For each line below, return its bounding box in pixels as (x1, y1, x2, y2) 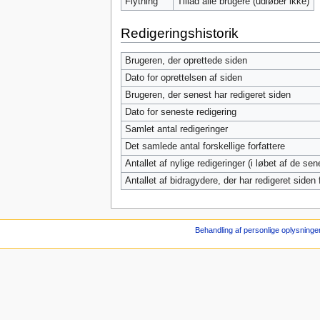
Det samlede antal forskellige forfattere (124, 141, 285, 151)
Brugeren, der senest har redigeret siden (124, 89, 291, 100)
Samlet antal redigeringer (124, 124, 228, 134)
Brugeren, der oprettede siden (124, 55, 247, 66)
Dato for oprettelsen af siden (124, 72, 242, 83)
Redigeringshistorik (120, 25, 239, 41)
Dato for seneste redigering (124, 106, 236, 117)
